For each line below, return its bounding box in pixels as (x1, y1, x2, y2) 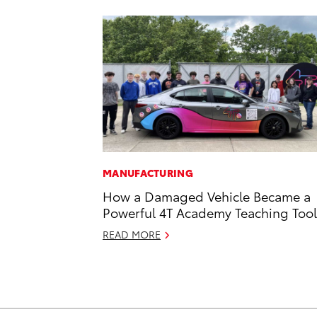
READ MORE (103, 227, 161, 242)
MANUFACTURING (103, 166, 193, 180)
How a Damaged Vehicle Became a (103, 187, 311, 205)
